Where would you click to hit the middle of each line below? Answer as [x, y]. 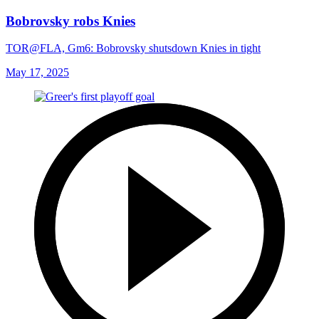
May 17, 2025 [37, 73]
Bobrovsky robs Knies [70, 21]
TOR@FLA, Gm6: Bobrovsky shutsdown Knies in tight [133, 48]
